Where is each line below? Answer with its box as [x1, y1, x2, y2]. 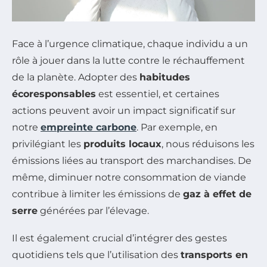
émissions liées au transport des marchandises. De [12, 154, 252, 166]
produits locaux [83, 138, 162, 150]
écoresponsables [12, 88, 96, 100]
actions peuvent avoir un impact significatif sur [12, 104, 235, 116]
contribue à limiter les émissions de [12, 188, 183, 200]
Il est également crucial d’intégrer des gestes [12, 232, 227, 244]
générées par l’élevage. [38, 204, 149, 216]
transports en [181, 249, 248, 260]
